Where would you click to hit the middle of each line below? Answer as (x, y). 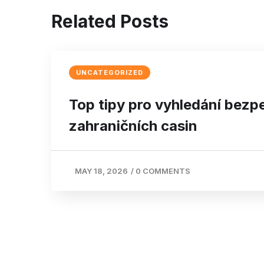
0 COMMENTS (163, 171)
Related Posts (110, 21)
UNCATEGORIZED (110, 72)
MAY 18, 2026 (101, 171)
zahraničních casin (133, 126)
